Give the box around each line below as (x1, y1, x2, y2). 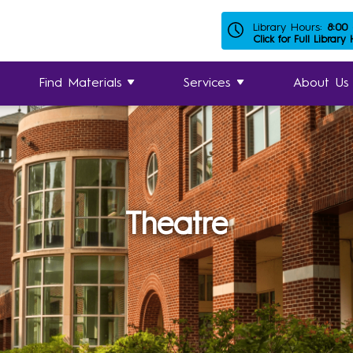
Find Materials (38, 77, 122, 90)
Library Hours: (253, 22, 327, 33)
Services (184, 77, 232, 90)
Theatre (125, 210, 228, 242)
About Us (293, 77, 350, 90)
